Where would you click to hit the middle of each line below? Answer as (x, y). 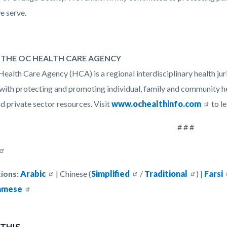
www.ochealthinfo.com (156, 104)
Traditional (166, 174)
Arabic (33, 174)
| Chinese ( (73, 174)
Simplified (110, 174)
